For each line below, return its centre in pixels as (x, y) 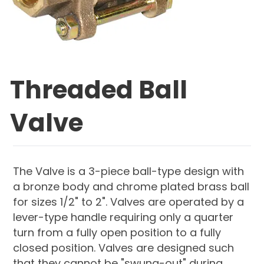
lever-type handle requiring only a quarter (123, 217)
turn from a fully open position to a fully (117, 232)
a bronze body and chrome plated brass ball (131, 186)
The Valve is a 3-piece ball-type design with (129, 171)
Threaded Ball (99, 90)
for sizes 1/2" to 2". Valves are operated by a (129, 202)
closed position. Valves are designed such (124, 247)
